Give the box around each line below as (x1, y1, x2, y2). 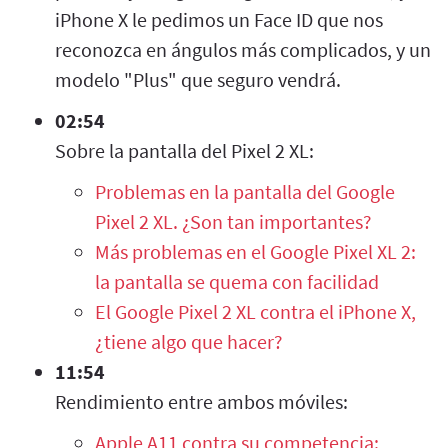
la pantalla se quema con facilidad (95, 268, 379, 294)
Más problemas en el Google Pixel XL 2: (95, 238, 416, 264)
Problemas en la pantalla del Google (95, 178, 395, 204)
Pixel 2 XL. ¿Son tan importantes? (95, 208, 372, 234)
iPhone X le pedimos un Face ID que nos (55, 6, 383, 32)
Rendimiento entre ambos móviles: (55, 388, 348, 414)
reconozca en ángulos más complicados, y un (55, 36, 431, 62)
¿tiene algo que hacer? (95, 328, 283, 354)
